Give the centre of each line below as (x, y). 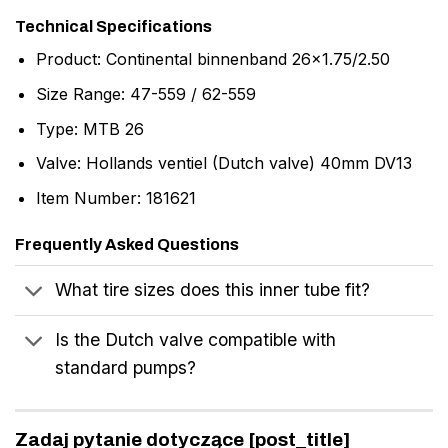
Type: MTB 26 (89, 128)
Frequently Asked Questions (127, 244)
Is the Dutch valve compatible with (196, 340)
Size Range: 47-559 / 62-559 (145, 93)
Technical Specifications (113, 27)
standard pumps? (126, 368)
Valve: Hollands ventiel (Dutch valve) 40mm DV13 (223, 163)
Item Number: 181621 (115, 197)
